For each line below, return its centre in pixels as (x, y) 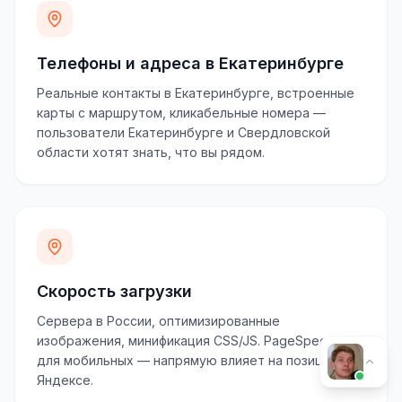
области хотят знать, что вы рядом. (151, 153)
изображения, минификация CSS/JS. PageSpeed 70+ (200, 341)
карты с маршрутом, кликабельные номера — (181, 113)
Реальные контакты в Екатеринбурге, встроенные (196, 93)
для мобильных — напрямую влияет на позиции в (192, 361)
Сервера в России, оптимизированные (158, 321)
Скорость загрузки (114, 292)
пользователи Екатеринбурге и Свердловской (184, 133)
